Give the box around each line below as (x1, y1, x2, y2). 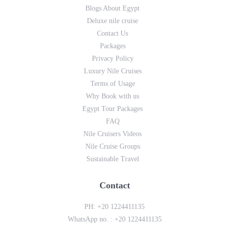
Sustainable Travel (86, 155, 139, 163)
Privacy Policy (91, 55, 134, 63)
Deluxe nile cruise (87, 17, 138, 25)
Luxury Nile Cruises (83, 67, 142, 75)
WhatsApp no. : (67, 215, 115, 223)
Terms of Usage (90, 80, 135, 88)
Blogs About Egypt (85, 5, 140, 13)
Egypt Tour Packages (82, 105, 143, 113)
